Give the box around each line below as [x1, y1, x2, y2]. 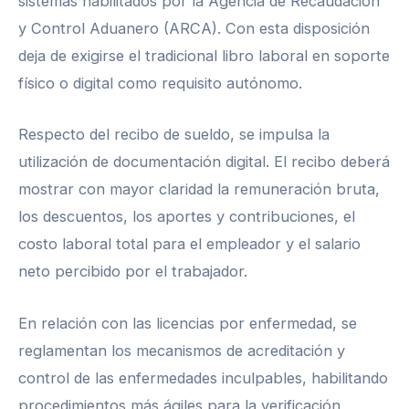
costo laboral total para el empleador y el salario [18, 235, 361, 254]
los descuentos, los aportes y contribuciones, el [18, 207, 355, 226]
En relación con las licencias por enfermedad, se [18, 313, 357, 332]
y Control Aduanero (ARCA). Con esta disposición [18, 19, 370, 38]
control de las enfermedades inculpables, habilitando [18, 368, 388, 387]
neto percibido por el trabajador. [18, 262, 247, 281]
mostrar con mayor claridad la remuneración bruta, [18, 180, 380, 199]
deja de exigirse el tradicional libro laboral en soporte [18, 47, 390, 66]
